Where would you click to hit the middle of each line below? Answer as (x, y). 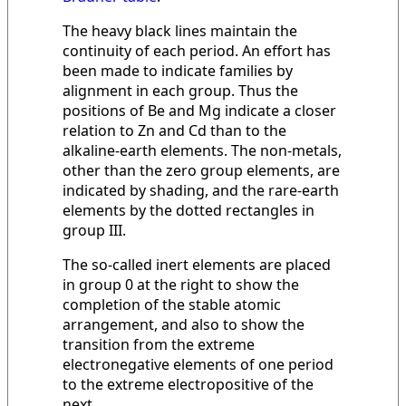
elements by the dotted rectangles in (188, 210)
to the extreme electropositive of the (188, 384)
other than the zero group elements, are (201, 170)
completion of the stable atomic (172, 304)
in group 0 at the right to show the (181, 284)
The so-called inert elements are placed (197, 264)
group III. (94, 230)
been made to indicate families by (178, 70)
